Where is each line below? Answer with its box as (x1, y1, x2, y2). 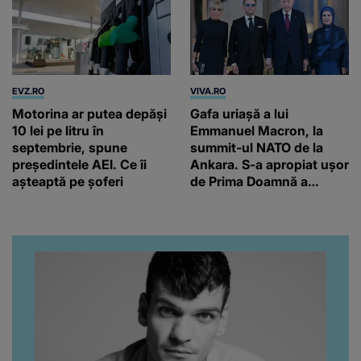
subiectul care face (190, 206, 307, 223)
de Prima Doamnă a (190, 172, 308, 189)
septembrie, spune (12, 139, 127, 156)
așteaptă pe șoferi (12, 172, 123, 189)
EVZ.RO (12, 85, 44, 97)
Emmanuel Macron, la (190, 122, 323, 139)
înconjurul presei (190, 223, 293, 240)
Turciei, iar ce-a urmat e (190, 189, 334, 206)
